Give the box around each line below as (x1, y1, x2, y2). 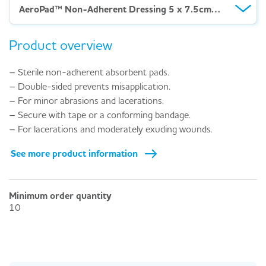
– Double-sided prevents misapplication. (9, 80, 170, 92)
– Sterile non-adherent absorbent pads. (9, 65, 169, 78)
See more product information (11, 147, 138, 160)
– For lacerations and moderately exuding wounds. (9, 122, 213, 135)
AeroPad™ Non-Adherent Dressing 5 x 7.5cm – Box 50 (211, 3, 220, 15)
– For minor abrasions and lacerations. (9, 94, 164, 106)
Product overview (9, 36, 112, 53)
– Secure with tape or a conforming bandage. (9, 108, 191, 121)
